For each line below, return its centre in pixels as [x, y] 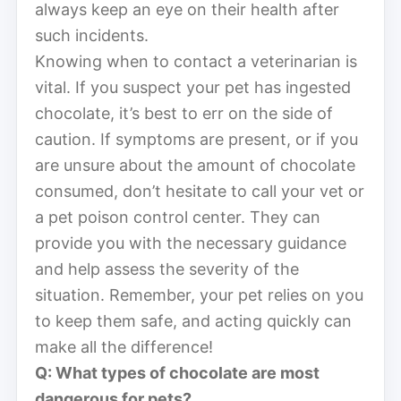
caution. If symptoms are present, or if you [196, 139]
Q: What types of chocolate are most [177, 372]
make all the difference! [124, 346]
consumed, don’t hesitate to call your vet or [200, 191]
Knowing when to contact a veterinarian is [196, 61]
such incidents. [92, 35]
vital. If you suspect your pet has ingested [193, 87]
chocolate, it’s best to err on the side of [184, 113]
